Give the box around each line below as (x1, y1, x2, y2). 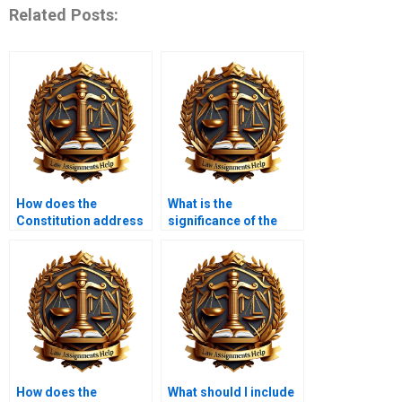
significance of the (168, 214, 277, 229)
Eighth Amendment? (168, 231, 288, 246)
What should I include (168, 385, 294, 400)
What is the (168, 197, 232, 212)
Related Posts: (9, 4, 118, 24)
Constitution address (16, 214, 144, 229)
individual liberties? (16, 231, 134, 246)
